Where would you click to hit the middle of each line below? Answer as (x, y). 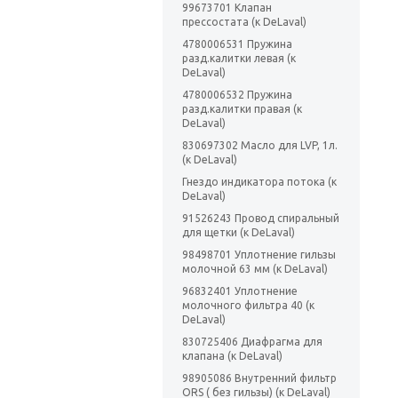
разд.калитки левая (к (239, 59)
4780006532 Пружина (237, 95)
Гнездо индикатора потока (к (259, 182)
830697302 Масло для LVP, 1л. (260, 146)
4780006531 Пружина (237, 44)
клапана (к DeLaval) (232, 356)
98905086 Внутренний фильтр (259, 378)
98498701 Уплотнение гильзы (259, 255)
